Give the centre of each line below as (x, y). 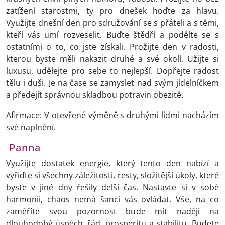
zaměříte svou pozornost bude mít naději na (113, 212)
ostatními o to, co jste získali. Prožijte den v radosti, (113, 47)
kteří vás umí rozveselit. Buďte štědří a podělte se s (113, 35)
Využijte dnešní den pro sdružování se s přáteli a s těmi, (113, 23)
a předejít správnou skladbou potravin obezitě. (95, 95)
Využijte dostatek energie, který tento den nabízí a (113, 163)
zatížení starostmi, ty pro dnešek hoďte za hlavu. (113, 11)
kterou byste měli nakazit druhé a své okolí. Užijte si (113, 59)
